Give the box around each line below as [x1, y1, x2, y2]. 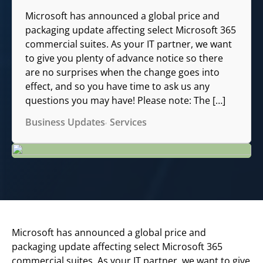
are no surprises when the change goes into [25, 66, 220, 79]
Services [110, 116, 147, 129]
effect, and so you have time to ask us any [25, 80, 210, 93]
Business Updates [25, 116, 106, 129]
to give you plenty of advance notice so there [25, 52, 224, 65]
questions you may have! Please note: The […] [25, 94, 226, 107]
